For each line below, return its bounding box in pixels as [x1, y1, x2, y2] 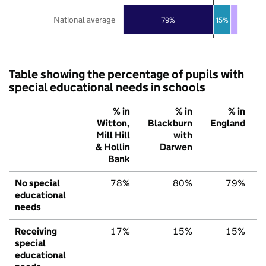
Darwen [160, 141, 192, 153]
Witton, [97, 117, 130, 129]
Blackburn [148, 117, 192, 129]
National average [53, 14, 115, 25]
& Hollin [96, 141, 130, 153]
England [210, 117, 245, 129]
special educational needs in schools [9, 80, 205, 94]
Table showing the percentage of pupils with [9, 66, 244, 81]
